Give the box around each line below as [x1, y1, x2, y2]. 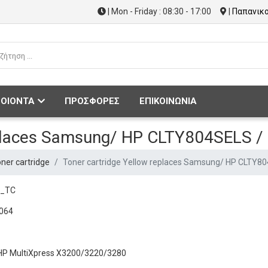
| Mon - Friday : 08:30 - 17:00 [106, 7, 211, 16]
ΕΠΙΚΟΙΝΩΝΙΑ [139, 96, 197, 106]
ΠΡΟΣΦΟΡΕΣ [65, 96, 120, 106]
